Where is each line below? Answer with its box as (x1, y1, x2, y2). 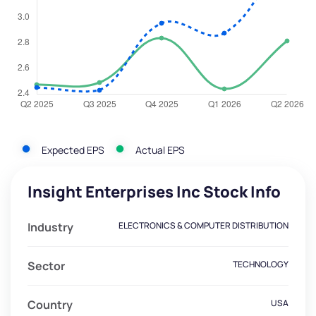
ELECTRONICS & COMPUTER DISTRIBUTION (119, 219, 288, 232)
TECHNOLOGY (233, 258, 288, 271)
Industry (28, 219, 73, 236)
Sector (28, 258, 65, 274)
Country (28, 297, 73, 313)
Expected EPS (42, 142, 104, 157)
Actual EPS (135, 142, 185, 157)
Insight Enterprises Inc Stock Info (28, 181, 281, 203)
